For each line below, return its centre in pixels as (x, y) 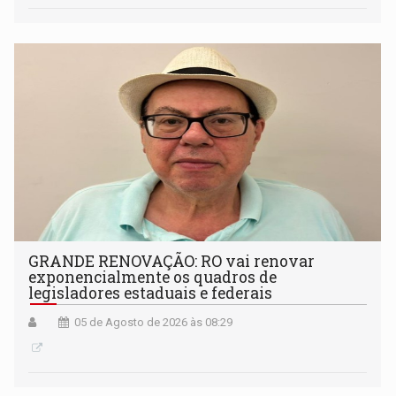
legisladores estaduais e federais (151, 293)
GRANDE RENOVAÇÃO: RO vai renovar (172, 261)
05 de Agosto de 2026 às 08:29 (154, 322)
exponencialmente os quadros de (153, 277)
